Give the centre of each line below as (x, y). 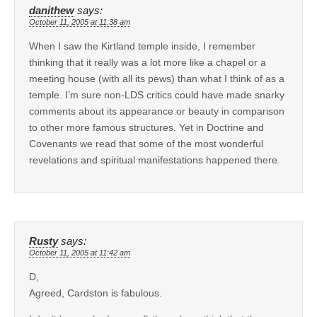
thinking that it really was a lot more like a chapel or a (148, 63)
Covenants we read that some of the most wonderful (146, 144)
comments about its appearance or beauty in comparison (157, 111)
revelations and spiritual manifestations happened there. (155, 160)
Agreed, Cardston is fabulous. (96, 293)
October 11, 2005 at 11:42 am (80, 253)
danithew (52, 11)
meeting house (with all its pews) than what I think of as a (157, 79)
